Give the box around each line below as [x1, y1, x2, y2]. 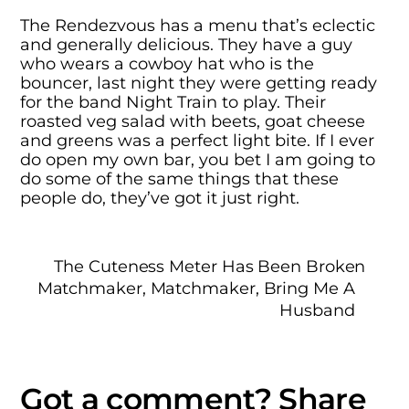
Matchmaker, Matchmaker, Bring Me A [37, 278, 355, 299]
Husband [279, 300, 355, 320]
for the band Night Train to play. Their [20, 92, 327, 112]
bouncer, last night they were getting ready [20, 73, 378, 93]
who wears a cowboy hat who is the [20, 54, 315, 74]
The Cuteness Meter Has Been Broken [54, 257, 366, 277]
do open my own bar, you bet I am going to [20, 150, 376, 170]
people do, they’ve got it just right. [20, 188, 300, 208]
